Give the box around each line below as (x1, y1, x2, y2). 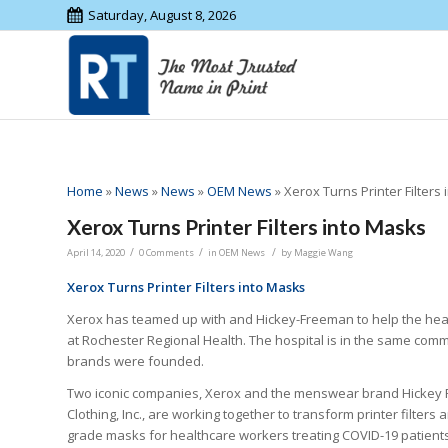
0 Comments (139, 246, 194, 260)
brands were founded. (67, 352, 204, 371)
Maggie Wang (294, 246, 353, 260)
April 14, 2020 (67, 246, 125, 260)
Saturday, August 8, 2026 (88, 6, 236, 24)
